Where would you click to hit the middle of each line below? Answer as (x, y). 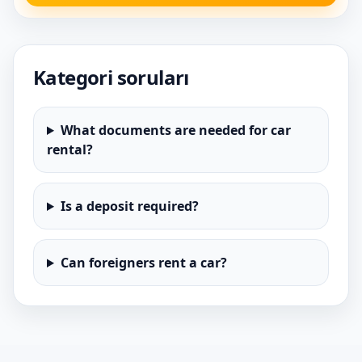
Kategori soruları (111, 77)
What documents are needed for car (175, 130)
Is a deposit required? (129, 206)
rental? (70, 149)
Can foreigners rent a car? (143, 263)
